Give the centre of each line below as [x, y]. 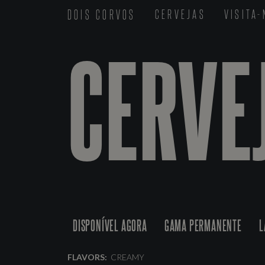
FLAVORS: [87, 257]
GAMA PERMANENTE [203, 225]
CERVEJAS [180, 14]
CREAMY [127, 257]
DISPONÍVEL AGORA [110, 225]
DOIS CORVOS [102, 14]
